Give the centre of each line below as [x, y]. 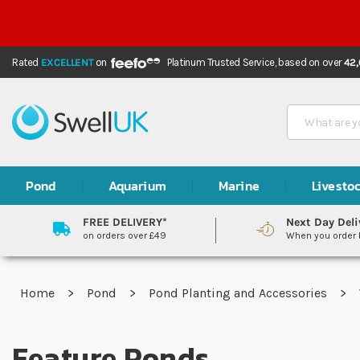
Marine [239, 186]
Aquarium [137, 186]
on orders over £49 [124, 235]
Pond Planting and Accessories [239, 293]
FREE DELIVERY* [125, 222]
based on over [311, 62]
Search [308, 106]
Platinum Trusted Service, [223, 62]
